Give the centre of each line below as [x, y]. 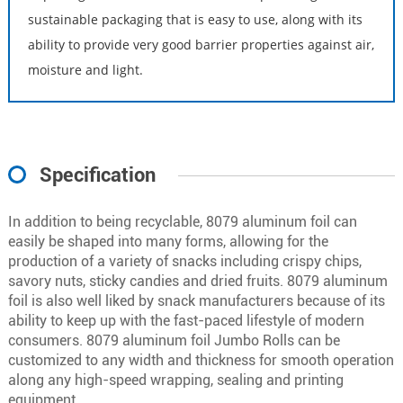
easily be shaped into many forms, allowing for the [168, 241]
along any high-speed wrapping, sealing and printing [175, 380]
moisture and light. [85, 69]
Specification [97, 175]
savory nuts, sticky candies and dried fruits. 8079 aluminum [197, 281]
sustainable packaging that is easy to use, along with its [195, 19]
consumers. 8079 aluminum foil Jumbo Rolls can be [174, 340]
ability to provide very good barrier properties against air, [201, 44]
